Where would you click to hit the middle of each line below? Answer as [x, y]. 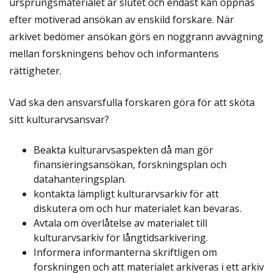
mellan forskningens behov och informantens [114, 54]
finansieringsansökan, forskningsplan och [130, 165]
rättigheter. [35, 71]
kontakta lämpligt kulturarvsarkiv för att [126, 194]
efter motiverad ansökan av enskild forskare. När [122, 20]
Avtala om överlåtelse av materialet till [120, 223]
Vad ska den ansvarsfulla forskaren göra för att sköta [132, 103]
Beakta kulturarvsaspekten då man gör [123, 150]
